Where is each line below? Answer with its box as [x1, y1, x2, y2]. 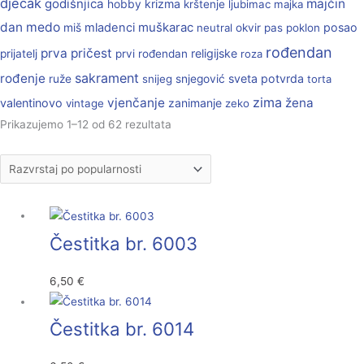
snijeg [142, 72, 172, 86]
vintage [66, 97, 104, 110]
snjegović [175, 72, 225, 86]
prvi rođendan [115, 47, 188, 61]
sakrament [75, 70, 139, 87]
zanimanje [168, 96, 222, 110]
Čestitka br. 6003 [50, 232, 198, 254]
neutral [197, 21, 232, 35]
